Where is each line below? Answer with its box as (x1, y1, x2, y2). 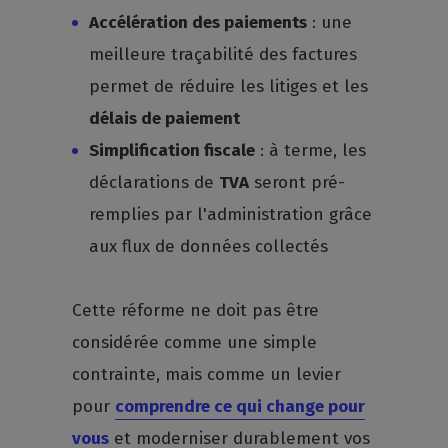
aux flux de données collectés (89, 236, 334, 257)
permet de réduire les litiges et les (89, 76, 369, 97)
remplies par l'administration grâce (89, 204, 373, 225)
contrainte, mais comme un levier (72, 364, 342, 385)
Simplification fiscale (89, 140, 256, 161)
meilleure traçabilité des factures (89, 44, 358, 65)
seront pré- (249, 172, 346, 193)
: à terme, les (255, 140, 367, 161)
